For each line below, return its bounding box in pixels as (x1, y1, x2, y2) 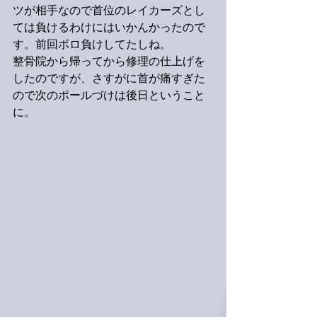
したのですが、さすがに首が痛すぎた (13, 72, 205, 86)
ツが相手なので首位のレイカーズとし (13, 4, 205, 18)
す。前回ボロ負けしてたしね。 (13, 38, 171, 52)
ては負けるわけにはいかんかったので (13, 21, 205, 35)
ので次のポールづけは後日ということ (13, 89, 205, 103)
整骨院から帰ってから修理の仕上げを (13, 55, 205, 69)
